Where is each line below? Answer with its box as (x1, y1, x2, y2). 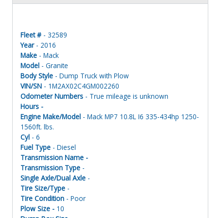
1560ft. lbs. (20, 122, 54, 131)
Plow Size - (20, 203, 56, 213)
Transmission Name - (20, 152, 90, 162)
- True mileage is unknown (83, 91, 168, 101)
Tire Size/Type (20, 183, 65, 193)
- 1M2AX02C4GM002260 (42, 81, 119, 91)
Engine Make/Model (20, 111, 81, 121)
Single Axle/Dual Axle (20, 173, 86, 182)
